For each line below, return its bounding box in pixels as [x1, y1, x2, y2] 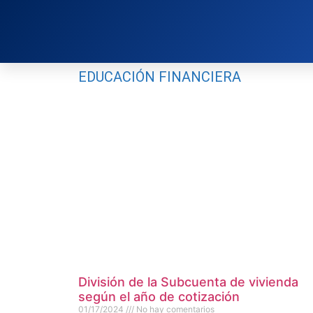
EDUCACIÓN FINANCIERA [78, 68, 241, 85]
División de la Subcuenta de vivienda [78, 275, 298, 290]
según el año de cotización [78, 289, 240, 305]
